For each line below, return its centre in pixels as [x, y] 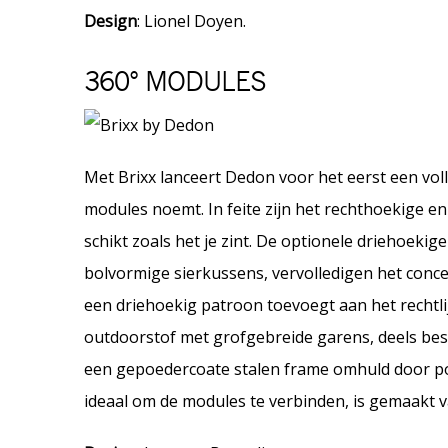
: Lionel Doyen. [191, 21]
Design [110, 21]
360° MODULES [175, 83]
